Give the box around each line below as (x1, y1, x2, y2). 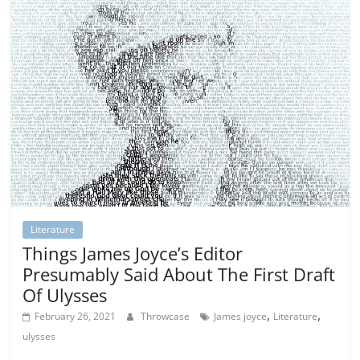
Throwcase (141, 309, 193, 323)
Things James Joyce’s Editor (22, 240, 243, 265)
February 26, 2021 (35, 309, 117, 323)
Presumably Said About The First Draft (22, 261, 336, 286)
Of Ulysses (22, 282, 108, 307)
